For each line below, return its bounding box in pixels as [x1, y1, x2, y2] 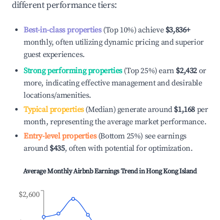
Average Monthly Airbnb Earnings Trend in [23, 167, 146, 176]
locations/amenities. [24, 90, 91, 100]
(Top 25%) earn [122, 66, 174, 76]
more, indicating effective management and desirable [24, 78, 202, 88]
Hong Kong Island [146, 167, 197, 176]
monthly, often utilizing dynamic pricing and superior [24, 37, 204, 47]
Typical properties [24, 105, 84, 114]
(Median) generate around [83, 105, 172, 114]
